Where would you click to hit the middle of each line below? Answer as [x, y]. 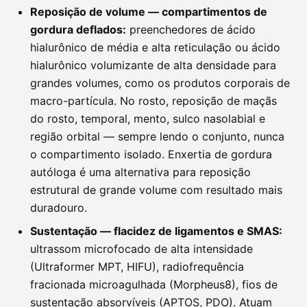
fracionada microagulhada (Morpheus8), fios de [154, 284]
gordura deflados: [78, 29]
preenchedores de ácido [191, 29]
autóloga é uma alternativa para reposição [140, 172]
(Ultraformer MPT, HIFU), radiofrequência [137, 267]
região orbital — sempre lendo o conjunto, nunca [157, 136]
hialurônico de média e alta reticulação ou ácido [155, 47]
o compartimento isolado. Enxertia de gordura [151, 154]
